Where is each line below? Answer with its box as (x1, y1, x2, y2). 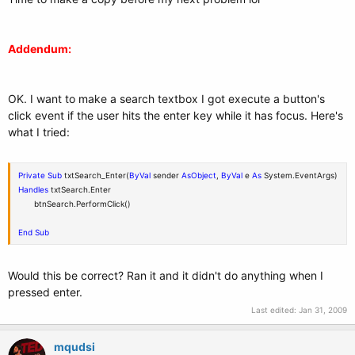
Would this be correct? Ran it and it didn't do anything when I (8, 269, 323, 282)
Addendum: (8, 42, 71, 55)
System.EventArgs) (261, 170, 338, 180)
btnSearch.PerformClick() (34, 199, 131, 208)
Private (18, 170, 48, 180)
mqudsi (54, 340, 95, 353)
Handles (18, 185, 48, 194)
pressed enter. (8, 285, 82, 299)
